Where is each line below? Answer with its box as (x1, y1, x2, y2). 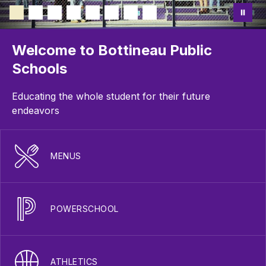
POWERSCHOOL (50, 204, 119, 214)
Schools (12, 60, 67, 78)
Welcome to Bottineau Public (12, 42, 212, 59)
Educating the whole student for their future (12, 90, 210, 103)
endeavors (12, 104, 59, 117)
